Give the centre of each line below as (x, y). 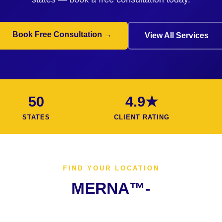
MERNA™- (111, 188)
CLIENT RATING (141, 117)
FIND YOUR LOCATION (111, 168)
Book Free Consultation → (62, 34)
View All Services (177, 35)
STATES (36, 117)
